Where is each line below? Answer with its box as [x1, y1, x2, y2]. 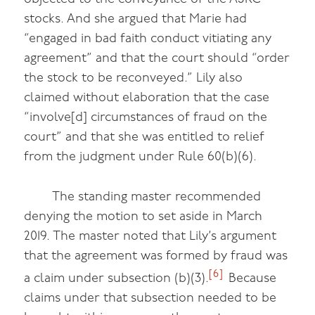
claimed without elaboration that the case [24, 91, 270, 105]
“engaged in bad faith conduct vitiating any [24, 32, 272, 46]
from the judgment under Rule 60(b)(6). [24, 150, 257, 165]
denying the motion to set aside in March [24, 210, 263, 224]
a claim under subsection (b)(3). [24, 271, 210, 285]
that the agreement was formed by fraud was [24, 249, 288, 263]
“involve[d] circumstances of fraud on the [24, 111, 268, 125]
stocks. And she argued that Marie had [24, 13, 247, 27]
